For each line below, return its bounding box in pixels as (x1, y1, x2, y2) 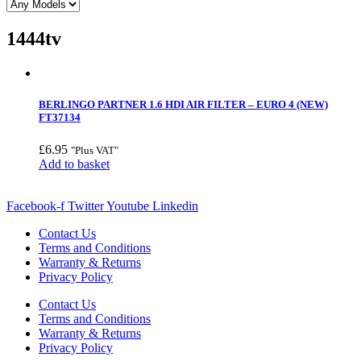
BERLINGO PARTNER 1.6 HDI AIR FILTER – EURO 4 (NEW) (39, 98, 328, 111)
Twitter (68, 198, 104, 213)
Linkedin (152, 198, 198, 213)
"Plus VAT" (71, 143, 118, 156)
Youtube (106, 198, 149, 213)
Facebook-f (6, 198, 64, 213)
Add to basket (39, 156, 110, 171)
